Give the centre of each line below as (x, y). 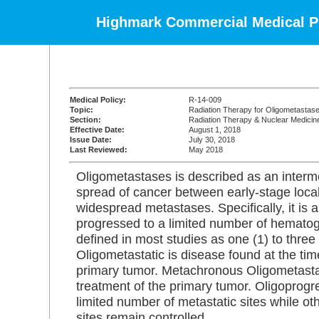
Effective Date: (97, 130)
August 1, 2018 (215, 130)
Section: (85, 120)
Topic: (82, 110)
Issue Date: (91, 140)
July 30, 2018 (212, 140)
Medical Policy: (98, 100)
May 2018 (206, 150)
